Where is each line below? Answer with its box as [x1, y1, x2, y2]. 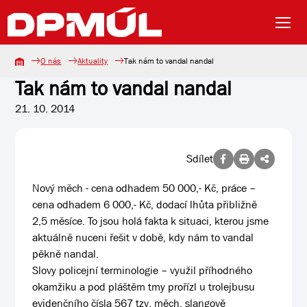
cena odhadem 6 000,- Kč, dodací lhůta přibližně [32, 197, 258, 212]
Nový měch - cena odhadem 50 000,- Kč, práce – [32, 181, 256, 195]
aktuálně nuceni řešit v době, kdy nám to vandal [32, 230, 254, 245]
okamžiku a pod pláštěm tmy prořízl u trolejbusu [32, 280, 256, 294]
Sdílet [186, 151, 213, 166]
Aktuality [77, 56, 108, 66]
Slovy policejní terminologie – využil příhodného [32, 263, 253, 278]
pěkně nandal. [32, 247, 99, 261]
